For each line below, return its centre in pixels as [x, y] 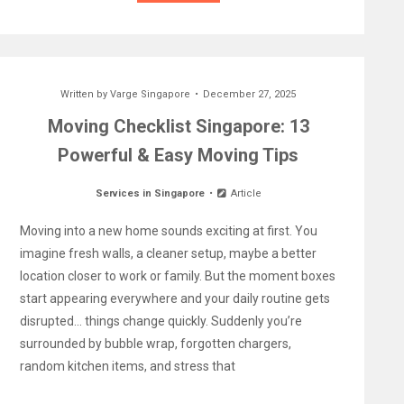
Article [244, 193]
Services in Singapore [150, 193]
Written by [86, 94]
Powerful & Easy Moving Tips [179, 155]
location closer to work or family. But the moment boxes [177, 276]
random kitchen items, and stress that [127, 366]
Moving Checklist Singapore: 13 [178, 126]
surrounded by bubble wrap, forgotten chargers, [155, 344]
